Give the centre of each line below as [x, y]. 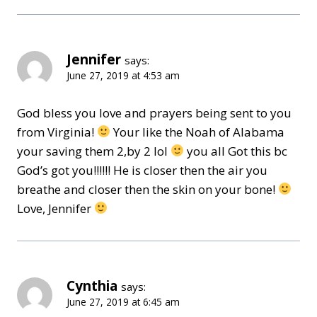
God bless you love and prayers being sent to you [154, 113]
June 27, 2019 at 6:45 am [123, 301]
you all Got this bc [236, 151]
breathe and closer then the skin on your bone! [148, 189]
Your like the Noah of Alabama [198, 132]
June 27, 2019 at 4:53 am [123, 75]
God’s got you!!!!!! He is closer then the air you [142, 170]
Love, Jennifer [56, 208]
